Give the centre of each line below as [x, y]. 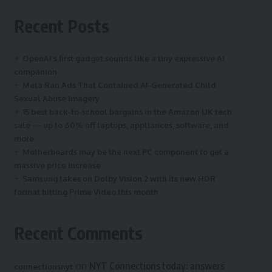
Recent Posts [61, 26]
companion [35, 72]
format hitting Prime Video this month [86, 192]
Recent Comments [78, 233]
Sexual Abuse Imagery [56, 98]
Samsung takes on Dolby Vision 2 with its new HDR [119, 178]
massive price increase [57, 165]
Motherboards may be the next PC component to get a [125, 152]
